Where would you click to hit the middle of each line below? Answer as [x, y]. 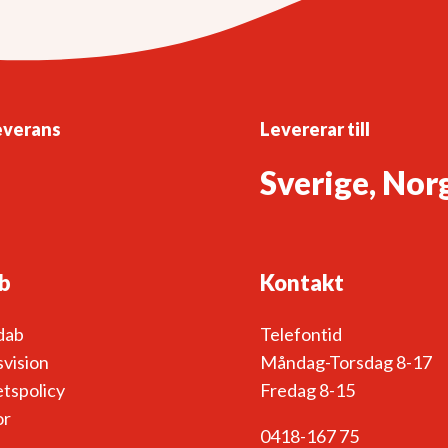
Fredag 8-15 [307, 389]
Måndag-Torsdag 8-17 [346, 361]
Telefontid [301, 333]
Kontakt [302, 282]
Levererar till [315, 128]
